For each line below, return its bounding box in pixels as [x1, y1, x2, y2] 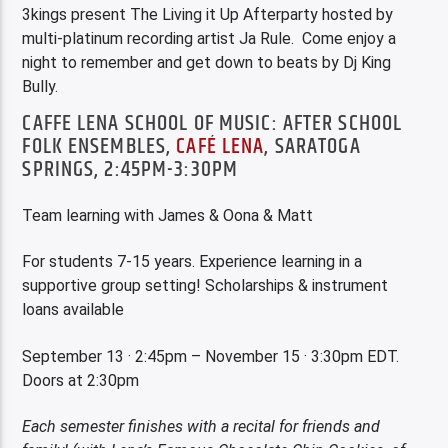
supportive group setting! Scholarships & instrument [22, 276, 389, 296]
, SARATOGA [264, 129, 361, 165]
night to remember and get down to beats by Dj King [22, 52, 392, 72]
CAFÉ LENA [176, 129, 265, 165]
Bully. [22, 76, 59, 96]
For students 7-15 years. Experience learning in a [22, 252, 363, 272]
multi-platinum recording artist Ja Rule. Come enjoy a [22, 28, 397, 48]
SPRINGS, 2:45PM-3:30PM [22, 152, 239, 188]
